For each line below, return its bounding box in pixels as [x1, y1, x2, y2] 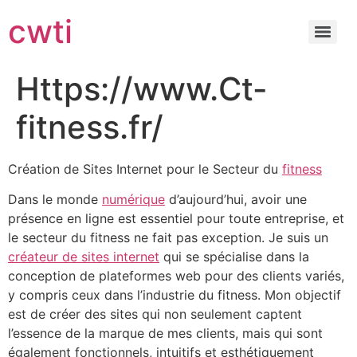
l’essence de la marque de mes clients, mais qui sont [8, 325, 323, 342]
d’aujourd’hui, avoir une [165, 191, 307, 208]
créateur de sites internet [8, 249, 159, 265]
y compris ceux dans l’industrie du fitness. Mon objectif [8, 287, 341, 304]
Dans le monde [8, 191, 102, 208]
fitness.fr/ [16, 108, 163, 147]
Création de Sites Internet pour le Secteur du [8, 161, 282, 177]
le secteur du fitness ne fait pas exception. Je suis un [8, 229, 328, 246]
